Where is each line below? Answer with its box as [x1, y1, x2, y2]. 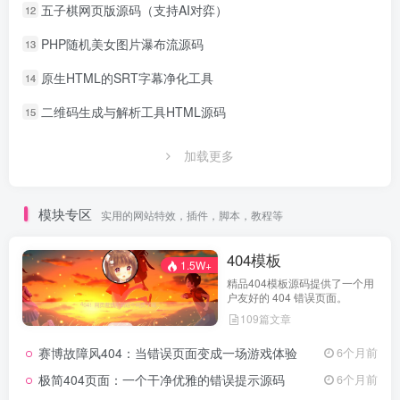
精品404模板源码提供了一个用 [226, 275, 374, 291]
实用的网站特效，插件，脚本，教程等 [101, 207, 283, 223]
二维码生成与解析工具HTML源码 [41, 103, 227, 121]
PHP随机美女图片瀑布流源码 [41, 35, 204, 54]
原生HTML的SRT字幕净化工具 [41, 69, 214, 87]
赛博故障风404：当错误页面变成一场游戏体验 [38, 344, 297, 362]
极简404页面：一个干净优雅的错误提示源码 [38, 371, 285, 389]
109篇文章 [240, 311, 292, 327]
